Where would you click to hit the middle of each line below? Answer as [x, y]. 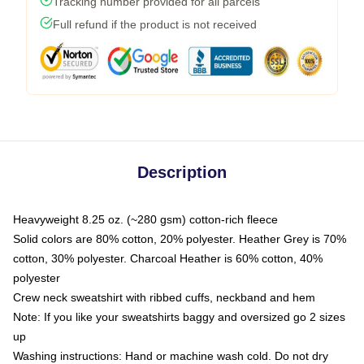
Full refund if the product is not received [155, 24]
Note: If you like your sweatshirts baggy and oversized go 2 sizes [179, 316]
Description [182, 172]
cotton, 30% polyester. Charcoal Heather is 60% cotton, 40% [168, 258]
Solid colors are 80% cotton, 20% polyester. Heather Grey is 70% [180, 238]
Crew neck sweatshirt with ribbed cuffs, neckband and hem [164, 297]
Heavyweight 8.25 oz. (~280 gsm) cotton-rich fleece [145, 219]
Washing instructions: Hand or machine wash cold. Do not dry [171, 355]
